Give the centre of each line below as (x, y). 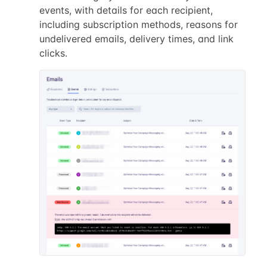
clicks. (53, 53)
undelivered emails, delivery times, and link (136, 38)
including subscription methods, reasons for (138, 24)
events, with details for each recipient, (126, 10)
